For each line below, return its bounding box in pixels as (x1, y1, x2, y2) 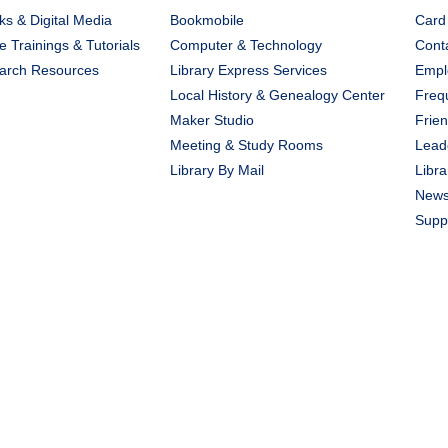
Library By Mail (169, 162, 264, 178)
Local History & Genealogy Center (169, 87, 385, 103)
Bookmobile (169, 12, 244, 28)
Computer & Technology (169, 37, 322, 53)
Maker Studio (169, 112, 254, 128)
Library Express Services (169, 62, 327, 78)
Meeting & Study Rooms (169, 137, 323, 153)
